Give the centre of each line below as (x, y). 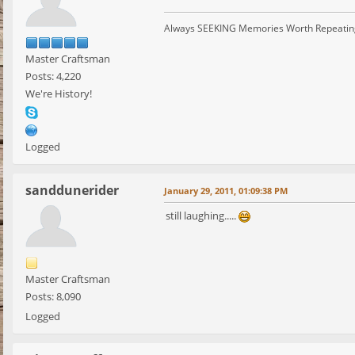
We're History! (59, 94)
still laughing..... (202, 216)
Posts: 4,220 (53, 76)
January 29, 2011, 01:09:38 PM (226, 191)
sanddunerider (72, 191)
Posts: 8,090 (53, 297)
